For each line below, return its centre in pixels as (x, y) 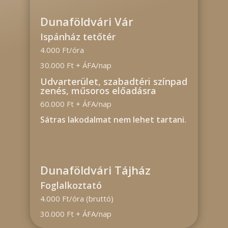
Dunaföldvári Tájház (95, 170)
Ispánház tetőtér (79, 37)
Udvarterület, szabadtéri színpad (113, 81)
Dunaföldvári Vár (87, 21)
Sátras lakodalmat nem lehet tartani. (113, 120)
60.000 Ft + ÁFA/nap (76, 104)
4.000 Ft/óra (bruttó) (77, 198)
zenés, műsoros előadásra (98, 91)
